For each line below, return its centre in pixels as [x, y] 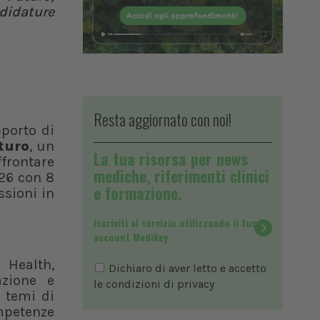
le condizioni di [135, 284]
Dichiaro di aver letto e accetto [186, 269]
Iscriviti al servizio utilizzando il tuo [175, 223]
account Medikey [131, 237]
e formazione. [138, 193]
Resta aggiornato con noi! [162, 120]
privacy [196, 284]
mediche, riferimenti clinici [181, 176]
